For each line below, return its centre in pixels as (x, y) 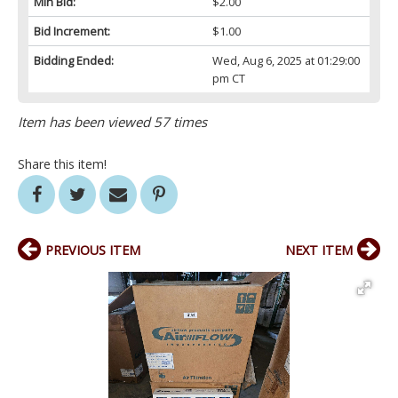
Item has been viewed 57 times (112, 122)
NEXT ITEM (319, 251)
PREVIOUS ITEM (93, 251)
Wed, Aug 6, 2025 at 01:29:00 (286, 61)
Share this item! (62, 164)
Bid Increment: (72, 32)
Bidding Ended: (74, 61)
